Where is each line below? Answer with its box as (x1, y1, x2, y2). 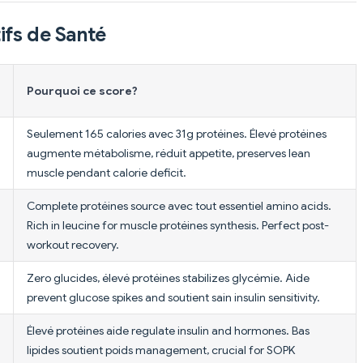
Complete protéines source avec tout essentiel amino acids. (27, 198, 331, 213)
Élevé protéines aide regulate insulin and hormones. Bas (27, 322, 310, 338)
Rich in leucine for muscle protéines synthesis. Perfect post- (27, 217, 329, 233)
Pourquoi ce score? (27, 83, 138, 98)
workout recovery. (27, 237, 119, 252)
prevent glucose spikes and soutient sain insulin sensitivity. (27, 289, 320, 305)
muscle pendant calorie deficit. (27, 164, 186, 180)
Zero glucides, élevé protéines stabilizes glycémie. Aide (27, 270, 310, 285)
